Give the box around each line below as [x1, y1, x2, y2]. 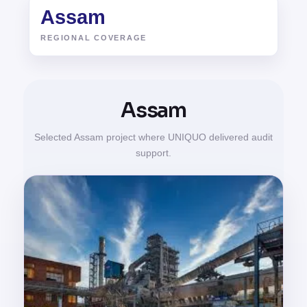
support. [136, 147, 171, 158]
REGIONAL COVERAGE [40, 34, 147, 42]
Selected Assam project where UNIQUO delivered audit [34, 132, 273, 143]
